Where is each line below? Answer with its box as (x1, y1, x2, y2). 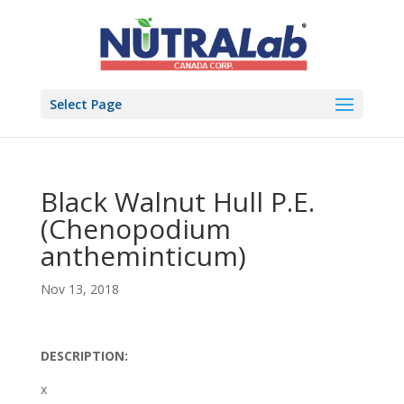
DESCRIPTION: (40, 347, 128, 364)
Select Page (49, 96, 122, 113)
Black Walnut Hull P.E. (40, 183, 315, 220)
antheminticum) (40, 237, 246, 274)
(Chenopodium (40, 210, 231, 247)
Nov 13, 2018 (40, 280, 119, 298)
